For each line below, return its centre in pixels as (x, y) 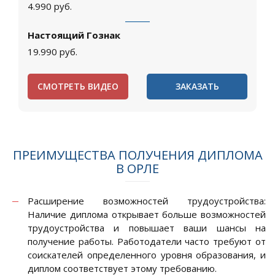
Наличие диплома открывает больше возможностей (147, 215)
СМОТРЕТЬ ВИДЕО (78, 87)
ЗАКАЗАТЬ (197, 87)
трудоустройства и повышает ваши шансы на (147, 228)
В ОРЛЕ (137, 169)
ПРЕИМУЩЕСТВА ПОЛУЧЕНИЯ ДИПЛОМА (137, 155)
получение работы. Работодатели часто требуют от (147, 242)
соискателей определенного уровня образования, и (147, 255)
